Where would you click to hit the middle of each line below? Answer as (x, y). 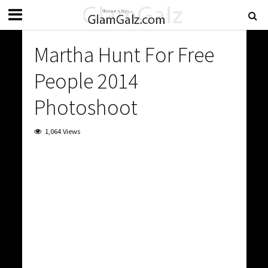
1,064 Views (62, 131)
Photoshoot (86, 107)
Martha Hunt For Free (124, 55)
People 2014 (86, 81)
